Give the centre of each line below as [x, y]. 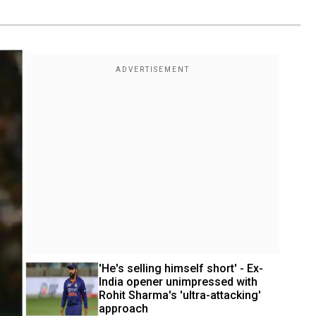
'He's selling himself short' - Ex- [181, 268]
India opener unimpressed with [178, 281]
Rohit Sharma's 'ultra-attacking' [180, 295]
